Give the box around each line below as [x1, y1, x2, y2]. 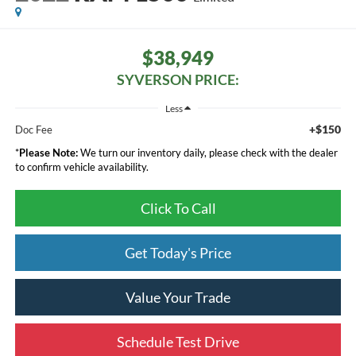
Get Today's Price [125, 243, 231, 261]
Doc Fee [14, 122, 52, 136]
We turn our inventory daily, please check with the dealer [77, 145, 338, 159]
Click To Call [140, 199, 216, 217]
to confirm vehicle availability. [14, 160, 149, 173]
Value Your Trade [126, 288, 230, 306]
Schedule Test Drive [117, 332, 239, 350]
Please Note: [18, 145, 78, 159]
